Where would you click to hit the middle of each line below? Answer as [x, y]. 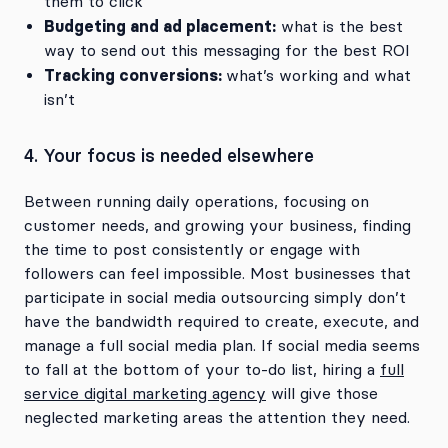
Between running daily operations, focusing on [196, 201]
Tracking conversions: [135, 74]
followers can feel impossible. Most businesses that [217, 273]
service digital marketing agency [145, 393]
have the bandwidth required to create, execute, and [221, 321]
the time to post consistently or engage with [192, 249]
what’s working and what [318, 75]
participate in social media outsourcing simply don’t [215, 297]
